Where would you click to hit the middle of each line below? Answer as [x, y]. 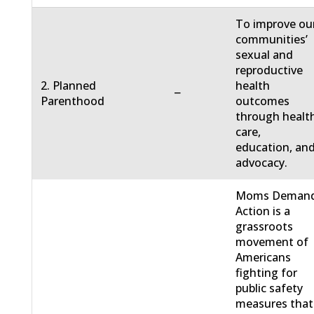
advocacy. [262, 163]
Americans [264, 258]
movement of [272, 242]
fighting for [267, 273]
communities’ [272, 40]
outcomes [263, 101]
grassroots [265, 227]
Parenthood [73, 101]
